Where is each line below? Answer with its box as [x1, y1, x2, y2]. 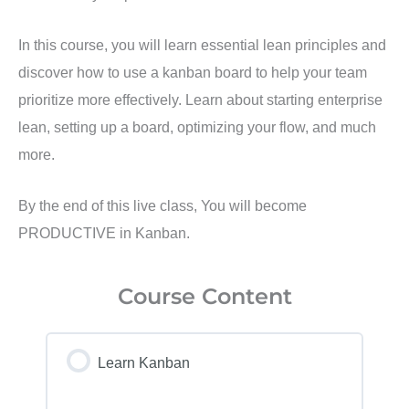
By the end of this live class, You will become [18, 197, 307, 215]
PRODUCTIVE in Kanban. [18, 225, 190, 242]
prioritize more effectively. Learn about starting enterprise [18, 91, 383, 109]
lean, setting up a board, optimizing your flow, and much [18, 119, 376, 136]
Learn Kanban [97, 354, 190, 372]
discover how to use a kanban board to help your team [18, 64, 367, 81]
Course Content [117, 283, 292, 310]
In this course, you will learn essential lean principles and [18, 37, 386, 54]
